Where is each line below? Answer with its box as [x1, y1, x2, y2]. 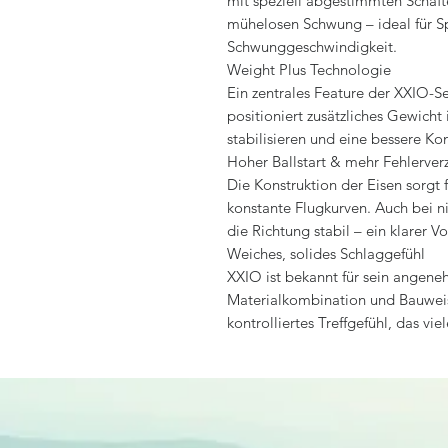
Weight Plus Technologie [227, 59, 391, 79]
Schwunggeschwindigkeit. [227, 36, 397, 56]
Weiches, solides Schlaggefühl [227, 243, 425, 263]
